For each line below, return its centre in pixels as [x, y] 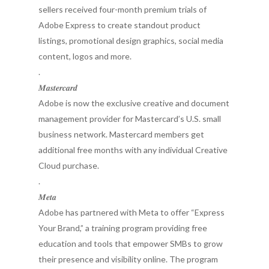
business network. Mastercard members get [121, 134]
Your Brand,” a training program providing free [123, 228]
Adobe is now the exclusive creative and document [134, 103]
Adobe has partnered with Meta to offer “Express [131, 212]
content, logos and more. [85, 56]
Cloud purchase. [70, 165]
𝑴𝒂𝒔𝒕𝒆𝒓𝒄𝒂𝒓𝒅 [58, 87]
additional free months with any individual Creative [133, 150]
